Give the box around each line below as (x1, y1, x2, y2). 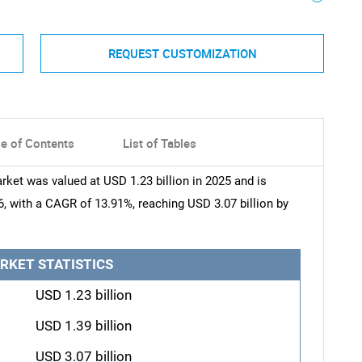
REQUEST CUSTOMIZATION (107, 44, 257, 61)
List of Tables (122, 135, 196, 152)
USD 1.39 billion (35, 318, 132, 335)
